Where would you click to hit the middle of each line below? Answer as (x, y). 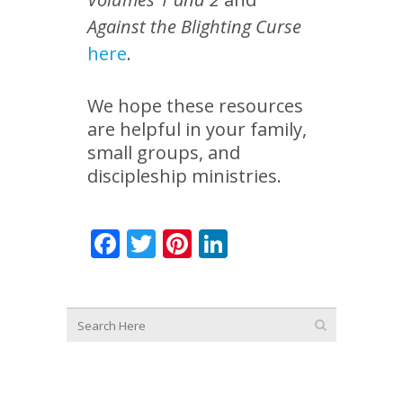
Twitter (204, 243)
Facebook (183, 243)
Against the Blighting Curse (194, 27)
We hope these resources (195, 106)
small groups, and (164, 152)
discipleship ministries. (184, 176)
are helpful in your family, (197, 129)
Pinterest (252, 243)
